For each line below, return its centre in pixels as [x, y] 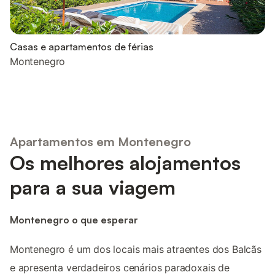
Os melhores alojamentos [125, 162]
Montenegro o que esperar [74, 219]
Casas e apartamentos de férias [82, 47]
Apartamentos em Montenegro [100, 141]
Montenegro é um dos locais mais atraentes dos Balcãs [136, 250]
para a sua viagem [93, 187]
